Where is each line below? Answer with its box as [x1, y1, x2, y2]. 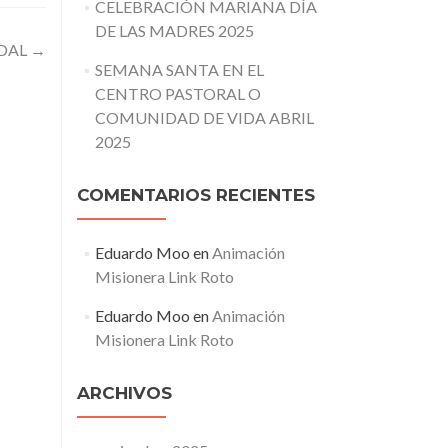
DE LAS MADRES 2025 [94, 21, 254, 40]
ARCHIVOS [77, 383, 172, 403]
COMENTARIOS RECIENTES [77, 185, 315, 205]
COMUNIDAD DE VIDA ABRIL [94, 108, 314, 127]
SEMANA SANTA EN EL [94, 60, 264, 79]
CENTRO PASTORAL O [94, 84, 261, 103]
